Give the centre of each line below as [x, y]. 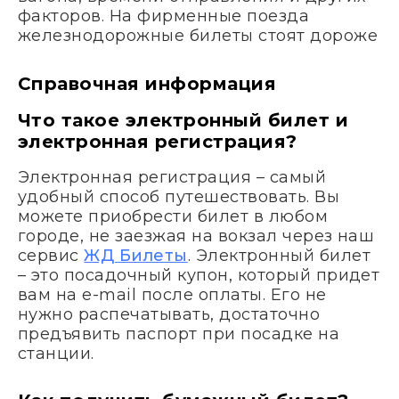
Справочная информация [147, 83]
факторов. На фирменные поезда [164, 16]
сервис [51, 255]
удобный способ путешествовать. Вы [179, 196]
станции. [56, 353]
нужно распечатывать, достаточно [169, 314]
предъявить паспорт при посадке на [179, 334]
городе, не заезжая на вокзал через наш [196, 236]
